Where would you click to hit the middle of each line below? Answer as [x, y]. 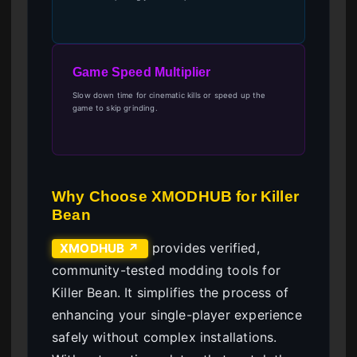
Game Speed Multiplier [142, 72]
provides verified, [204, 247]
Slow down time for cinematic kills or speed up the [169, 95]
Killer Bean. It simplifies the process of [171, 292]
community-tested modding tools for [166, 270]
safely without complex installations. [165, 337]
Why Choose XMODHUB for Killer [176, 196]
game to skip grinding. [115, 108]
